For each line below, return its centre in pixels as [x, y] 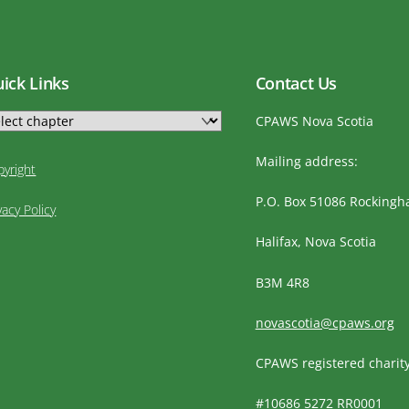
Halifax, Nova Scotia [315, 242]
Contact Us [296, 84]
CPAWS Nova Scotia [314, 121]
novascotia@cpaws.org [325, 322]
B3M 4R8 [282, 282]
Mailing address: [306, 162]
